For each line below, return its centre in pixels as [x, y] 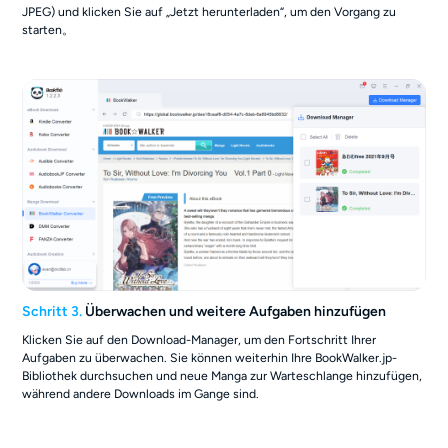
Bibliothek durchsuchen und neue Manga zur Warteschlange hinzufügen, [222, 375]
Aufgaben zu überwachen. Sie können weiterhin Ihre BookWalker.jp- [210, 357]
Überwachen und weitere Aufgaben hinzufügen [234, 312]
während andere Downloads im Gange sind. [141, 393]
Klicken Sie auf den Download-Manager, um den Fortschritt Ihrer [199, 339]
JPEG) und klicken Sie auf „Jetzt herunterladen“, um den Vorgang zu [209, 11]
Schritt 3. [52, 312]
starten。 [48, 29]
